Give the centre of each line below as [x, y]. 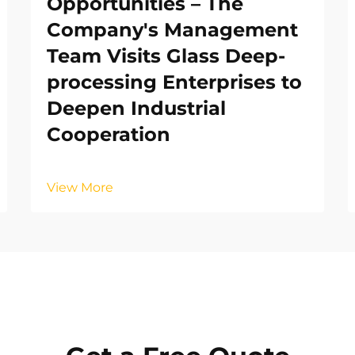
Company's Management [172, 30]
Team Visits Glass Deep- [166, 56]
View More [80, 188]
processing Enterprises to [174, 82]
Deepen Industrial [136, 109]
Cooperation [109, 135]
